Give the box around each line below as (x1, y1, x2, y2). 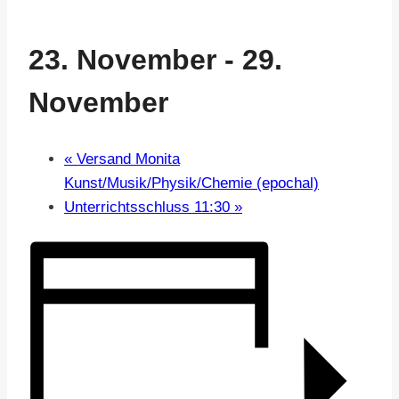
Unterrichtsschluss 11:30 (64, 199, 234, 216)
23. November (28, 43, 216, 76)
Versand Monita (72, 151, 180, 168)
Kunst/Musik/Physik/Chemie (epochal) (64, 175, 319, 192)
